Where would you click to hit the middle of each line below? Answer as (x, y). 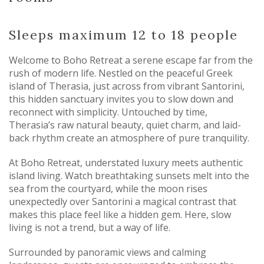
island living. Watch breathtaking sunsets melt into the (129, 175)
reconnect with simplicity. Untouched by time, (108, 112)
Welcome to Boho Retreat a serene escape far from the (131, 60)
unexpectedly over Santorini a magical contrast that (123, 201)
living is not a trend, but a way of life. (90, 227)
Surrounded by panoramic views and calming (108, 252)
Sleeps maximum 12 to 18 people (123, 34)
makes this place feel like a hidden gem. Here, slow (120, 214)
